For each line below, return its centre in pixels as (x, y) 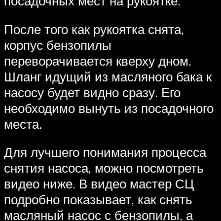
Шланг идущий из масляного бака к (108, 76)
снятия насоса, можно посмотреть (104, 168)
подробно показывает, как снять (98, 200)
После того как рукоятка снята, (94, 29)
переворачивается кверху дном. (98, 60)
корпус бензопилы (58, 45)
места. (23, 124)
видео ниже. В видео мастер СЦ (99, 184)
